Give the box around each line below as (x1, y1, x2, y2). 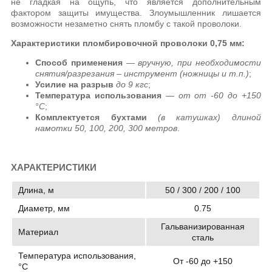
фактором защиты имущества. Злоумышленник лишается (11, 7, 261, 18)
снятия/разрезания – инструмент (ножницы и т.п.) (35, 68, 250, 78)
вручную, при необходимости (138, 57, 261, 67)
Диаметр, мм (18, 203, 70, 214)
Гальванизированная (161, 222, 245, 232)
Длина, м (18, 185, 55, 195)
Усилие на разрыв (35, 79, 114, 89)
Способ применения (35, 57, 123, 67)
